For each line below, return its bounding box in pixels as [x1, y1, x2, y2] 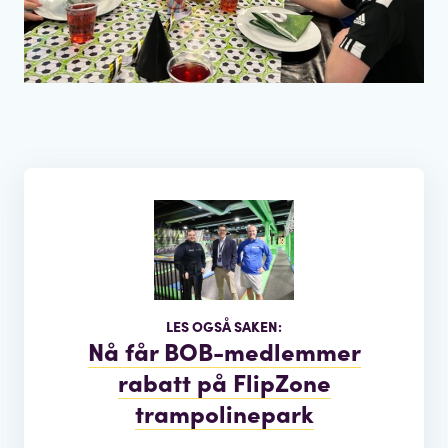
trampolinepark [134, 395, 314, 430]
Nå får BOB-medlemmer [87, 333, 361, 368]
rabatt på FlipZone [117, 364, 331, 399]
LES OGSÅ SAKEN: [166, 315, 282, 336]
